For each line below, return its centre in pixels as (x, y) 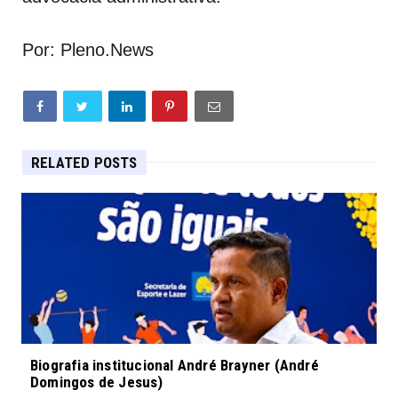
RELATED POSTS (84, 162)
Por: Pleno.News (88, 49)
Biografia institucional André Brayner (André (175, 365)
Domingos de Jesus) (97, 382)
